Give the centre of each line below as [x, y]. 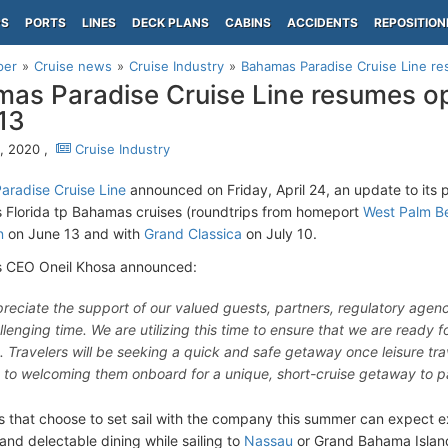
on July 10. [279, 233]
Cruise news [73, 66]
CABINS [248, 22]
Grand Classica [193, 233]
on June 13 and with [74, 233]
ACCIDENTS [322, 22]
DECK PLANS [170, 22]
